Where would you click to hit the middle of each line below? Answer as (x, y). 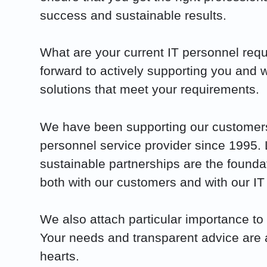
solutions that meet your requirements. (150, 89)
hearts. (60, 256)
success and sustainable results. (133, 15)
